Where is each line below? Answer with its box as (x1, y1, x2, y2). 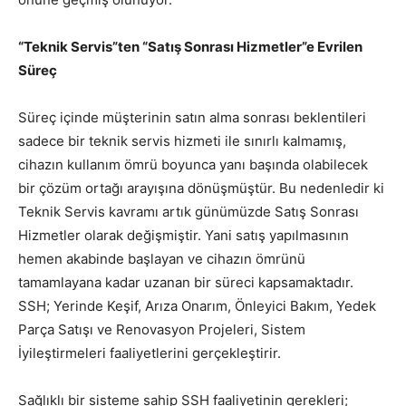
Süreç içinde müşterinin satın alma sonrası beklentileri (18, 108, 366, 126)
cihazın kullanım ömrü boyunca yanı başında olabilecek (18, 155, 368, 173)
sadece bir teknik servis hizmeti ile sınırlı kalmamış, (18, 131, 346, 150)
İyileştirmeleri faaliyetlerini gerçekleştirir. (18, 343, 281, 362)
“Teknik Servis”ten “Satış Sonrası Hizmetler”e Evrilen (18, 37, 362, 55)
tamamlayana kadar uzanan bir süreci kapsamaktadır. (18, 273, 353, 291)
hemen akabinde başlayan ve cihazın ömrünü (18, 249, 305, 267)
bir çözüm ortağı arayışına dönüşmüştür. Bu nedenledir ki (18, 179, 384, 197)
